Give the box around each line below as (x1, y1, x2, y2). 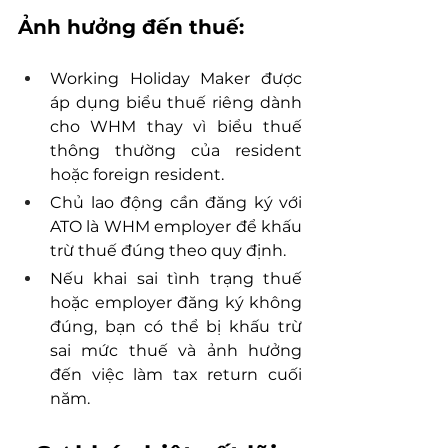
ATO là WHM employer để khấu (50, 217, 302, 237)
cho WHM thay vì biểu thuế (50, 117, 302, 137)
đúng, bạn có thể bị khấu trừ (50, 317, 302, 337)
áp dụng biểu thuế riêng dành (50, 93, 302, 113)
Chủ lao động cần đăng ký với (50, 193, 302, 213)
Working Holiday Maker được (50, 69, 302, 89)
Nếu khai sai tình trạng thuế (50, 269, 302, 289)
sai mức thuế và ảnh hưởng (50, 341, 302, 361)
